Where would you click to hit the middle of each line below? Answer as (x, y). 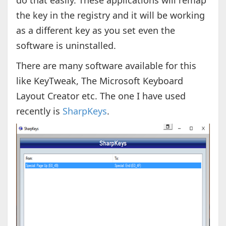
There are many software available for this (106, 66)
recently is (39, 111)
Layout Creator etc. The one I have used (101, 96)
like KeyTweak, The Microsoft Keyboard (99, 81)
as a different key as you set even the (95, 31)
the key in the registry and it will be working (110, 15)
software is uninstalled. (66, 46)
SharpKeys (84, 111)
